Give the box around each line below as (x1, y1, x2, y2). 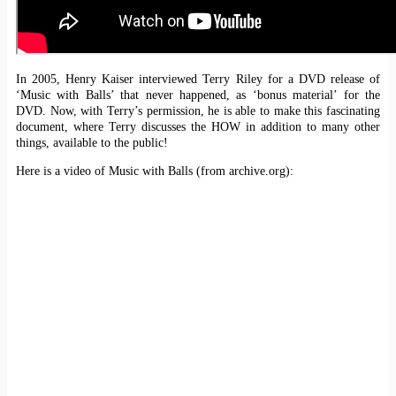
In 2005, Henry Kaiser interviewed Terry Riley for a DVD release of (16, 72, 380, 86)
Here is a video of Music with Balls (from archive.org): (16, 164, 293, 178)
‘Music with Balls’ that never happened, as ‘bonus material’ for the (16, 88, 380, 102)
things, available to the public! (16, 135, 168, 149)
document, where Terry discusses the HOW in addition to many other (16, 119, 380, 133)
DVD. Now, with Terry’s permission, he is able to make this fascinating (16, 103, 380, 118)
